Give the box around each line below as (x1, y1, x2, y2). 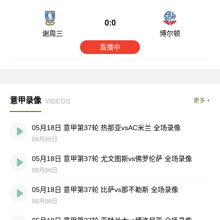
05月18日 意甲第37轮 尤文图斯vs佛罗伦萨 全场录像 (32, 155, 192, 163)
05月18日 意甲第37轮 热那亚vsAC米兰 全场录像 (32, 124, 181, 132)
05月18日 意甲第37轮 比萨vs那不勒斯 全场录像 (32, 186, 178, 193)
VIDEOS (45, 97, 70, 105)
